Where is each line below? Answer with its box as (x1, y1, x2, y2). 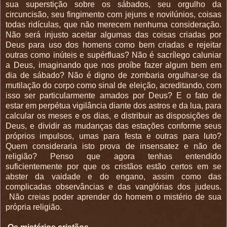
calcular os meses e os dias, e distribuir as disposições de (6, 111, 221, 120)
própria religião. (6, 202, 62, 211)
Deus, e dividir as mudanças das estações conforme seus (6, 121, 221, 130)
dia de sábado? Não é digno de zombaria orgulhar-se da (6, 70, 221, 80)
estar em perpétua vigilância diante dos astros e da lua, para (6, 101, 221, 110)
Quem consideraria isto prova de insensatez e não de (6, 141, 221, 150)
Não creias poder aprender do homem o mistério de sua (9, 192, 222, 201)
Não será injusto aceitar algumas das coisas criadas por (6, 30, 221, 39)
